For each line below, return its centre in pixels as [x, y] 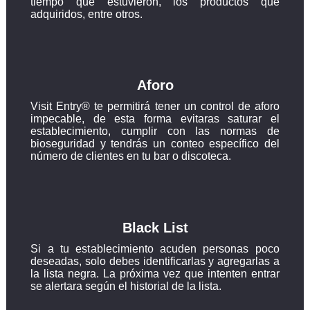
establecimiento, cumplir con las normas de [155, 131]
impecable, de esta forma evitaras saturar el [155, 119]
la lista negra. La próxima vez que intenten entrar [155, 273]
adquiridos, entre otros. [87, 14]
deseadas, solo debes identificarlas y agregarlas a [155, 261]
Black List [155, 227]
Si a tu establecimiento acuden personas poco [155, 248]
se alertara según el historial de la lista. [126, 286]
